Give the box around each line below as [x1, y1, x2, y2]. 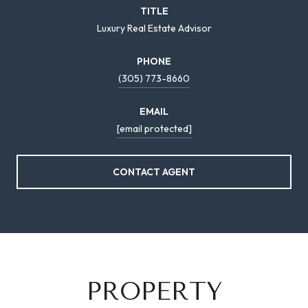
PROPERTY [86, 276, 222, 306]
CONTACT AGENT [113, 165, 195, 178]
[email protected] [116, 122, 192, 135]
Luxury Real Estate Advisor [96, 21, 212, 34]
